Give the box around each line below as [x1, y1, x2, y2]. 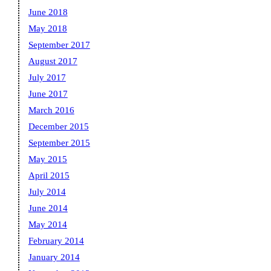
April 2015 [28, 171, 70, 181]
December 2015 [28, 122, 89, 132]
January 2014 [28, 252, 80, 263]
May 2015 [28, 154, 67, 165]
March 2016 [28, 105, 74, 116]
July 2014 [28, 187, 66, 197]
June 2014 [28, 203, 68, 214]
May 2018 [28, 24, 67, 34]
